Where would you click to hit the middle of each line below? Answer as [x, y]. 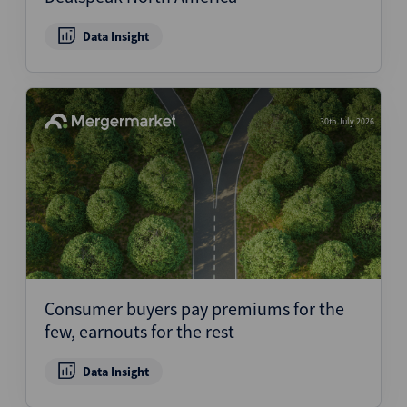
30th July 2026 [347, 122]
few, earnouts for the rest [139, 332]
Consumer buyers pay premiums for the [194, 309]
